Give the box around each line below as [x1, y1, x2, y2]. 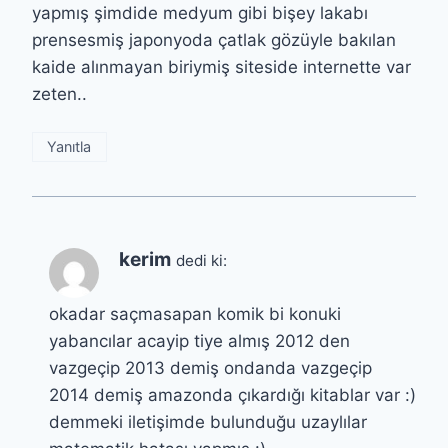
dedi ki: [176, 251, 227, 271]
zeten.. [32, 84, 87, 105]
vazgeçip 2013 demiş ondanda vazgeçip [49, 357, 372, 378]
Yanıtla [47, 137, 92, 155]
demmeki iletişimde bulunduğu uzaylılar [49, 411, 367, 432]
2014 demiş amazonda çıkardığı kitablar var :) [49, 384, 416, 405]
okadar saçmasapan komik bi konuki [49, 303, 341, 324]
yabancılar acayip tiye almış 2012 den [49, 330, 350, 351]
